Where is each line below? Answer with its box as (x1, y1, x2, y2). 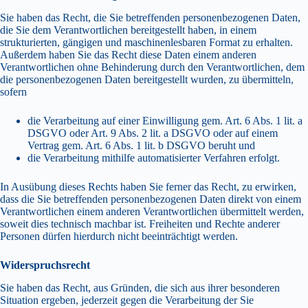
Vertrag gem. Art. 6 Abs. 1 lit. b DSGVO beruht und (27, 139, 255, 151)
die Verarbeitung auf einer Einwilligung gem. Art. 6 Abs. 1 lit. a (27, 114, 302, 126)
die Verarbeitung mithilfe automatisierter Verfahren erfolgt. (27, 151, 280, 164)
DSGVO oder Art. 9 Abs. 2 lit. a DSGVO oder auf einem (27, 126, 278, 139)
